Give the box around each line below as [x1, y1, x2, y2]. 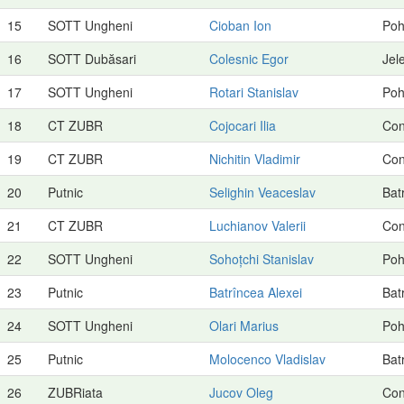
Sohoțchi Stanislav [209, 249, 314, 268]
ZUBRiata [48, 382, 103, 401]
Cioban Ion [209, 15, 271, 34]
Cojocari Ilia [209, 115, 276, 134]
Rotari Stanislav [209, 82, 298, 101]
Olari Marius [209, 316, 279, 335]
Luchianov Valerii [209, 216, 306, 234]
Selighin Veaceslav [209, 182, 316, 201]
